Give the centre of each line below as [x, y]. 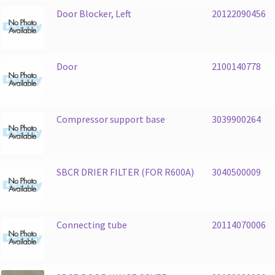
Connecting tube [91, 224]
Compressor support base [110, 119]
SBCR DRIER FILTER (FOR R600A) [125, 172]
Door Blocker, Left [94, 13]
